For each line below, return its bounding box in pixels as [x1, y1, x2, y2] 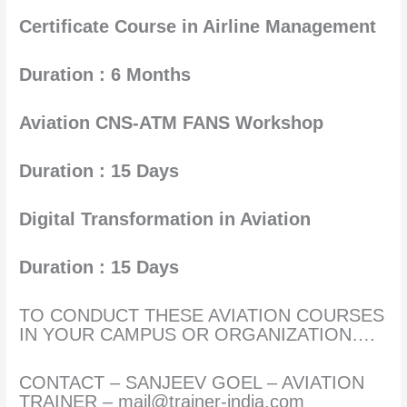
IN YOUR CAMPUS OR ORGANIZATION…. [19, 323, 376, 344]
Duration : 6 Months [19, 64, 192, 84]
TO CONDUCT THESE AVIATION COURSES [19, 304, 385, 325]
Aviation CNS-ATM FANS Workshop [19, 112, 324, 133]
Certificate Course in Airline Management [19, 15, 377, 36]
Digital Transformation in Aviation [19, 208, 312, 229]
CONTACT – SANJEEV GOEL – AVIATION [19, 372, 365, 392]
